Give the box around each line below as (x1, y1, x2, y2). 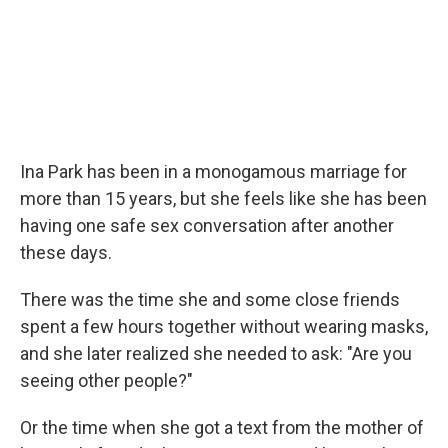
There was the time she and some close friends (20, 288, 400, 310)
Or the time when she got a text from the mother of (20, 416, 424, 438)
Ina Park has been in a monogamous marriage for (20, 160, 407, 182)
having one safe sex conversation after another (20, 214, 394, 236)
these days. (20, 241, 112, 263)
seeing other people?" (20, 369, 193, 391)
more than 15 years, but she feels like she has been (20, 187, 427, 209)
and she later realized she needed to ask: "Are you (20, 342, 412, 364)
